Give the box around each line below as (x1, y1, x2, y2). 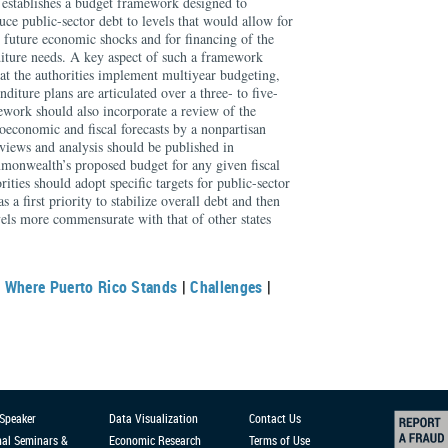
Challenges (190, 276, 263, 298)
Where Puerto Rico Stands (4, 276, 178, 298)
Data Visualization (109, 410, 198, 426)
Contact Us (249, 410, 301, 426)
